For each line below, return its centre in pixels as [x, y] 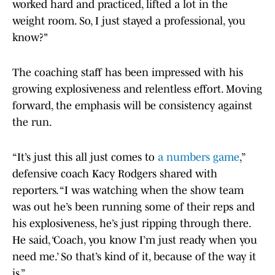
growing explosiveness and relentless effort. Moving [137, 89]
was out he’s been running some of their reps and [134, 207]
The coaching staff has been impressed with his [128, 73]
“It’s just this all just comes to [85, 157]
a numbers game [199, 157]
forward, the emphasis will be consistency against [132, 106]
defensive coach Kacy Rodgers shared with [115, 174]
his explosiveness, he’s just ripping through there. [131, 224]
